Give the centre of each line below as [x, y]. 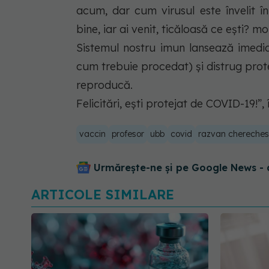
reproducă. [104, 85]
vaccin [92, 134]
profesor [128, 134]
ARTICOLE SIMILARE [103, 194]
